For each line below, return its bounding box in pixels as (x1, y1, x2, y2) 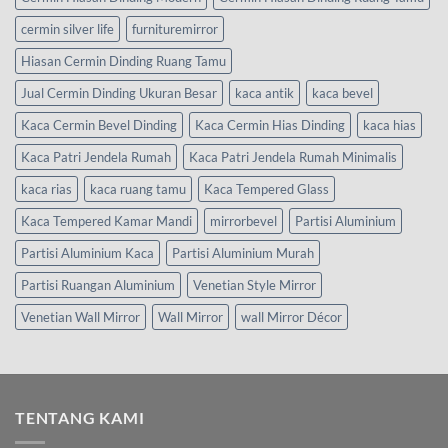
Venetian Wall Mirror (21, 308, 140, 325)
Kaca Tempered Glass (204, 180, 329, 197)
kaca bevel (312, 84, 373, 101)
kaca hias (363, 116, 416, 133)
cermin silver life (21, 20, 114, 37)
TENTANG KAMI (15, 407, 145, 427)
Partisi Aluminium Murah (172, 244, 314, 261)
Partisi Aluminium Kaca (21, 244, 154, 261)
